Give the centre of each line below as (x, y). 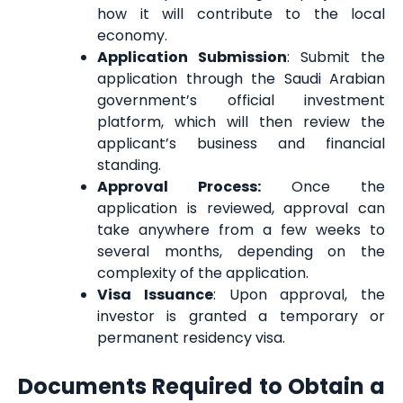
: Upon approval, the (299, 294)
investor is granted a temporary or (241, 316)
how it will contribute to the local (241, 13)
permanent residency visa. (191, 337)
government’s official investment (241, 100)
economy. (132, 35)
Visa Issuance (155, 294)
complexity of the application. (203, 273)
